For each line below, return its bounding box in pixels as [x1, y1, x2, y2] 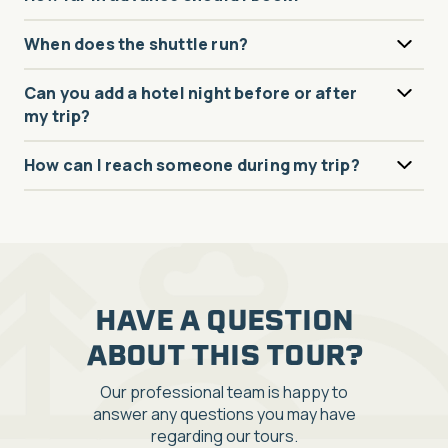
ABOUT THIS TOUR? [85, 335, 363, 376]
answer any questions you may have [92, 403, 356, 426]
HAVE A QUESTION [94, 300, 354, 341]
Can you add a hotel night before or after [24, 81, 358, 104]
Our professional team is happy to [100, 381, 348, 404]
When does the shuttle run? [24, 32, 249, 55]
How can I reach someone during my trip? [24, 153, 360, 176]
